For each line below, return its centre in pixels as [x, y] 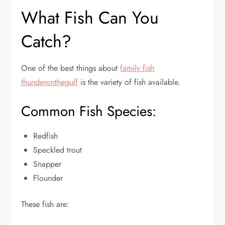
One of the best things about [71, 68]
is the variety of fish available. [129, 82]
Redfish [46, 136]
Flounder [48, 178]
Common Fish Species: [89, 111]
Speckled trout [58, 150]
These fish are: [45, 204]
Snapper [47, 164]
